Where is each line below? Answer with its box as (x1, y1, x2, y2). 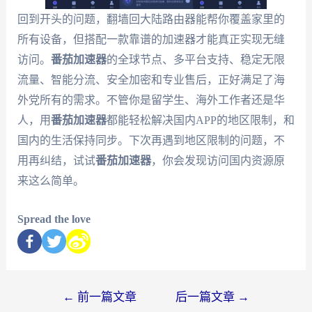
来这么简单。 (17, 175, 84, 187)
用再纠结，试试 (17, 155, 95, 167)
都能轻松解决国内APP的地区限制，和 (106, 114, 295, 127)
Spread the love (17, 212, 91, 225)
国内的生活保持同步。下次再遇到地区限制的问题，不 (17, 134, 285, 147)
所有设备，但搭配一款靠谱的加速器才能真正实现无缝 (17, 33, 285, 46)
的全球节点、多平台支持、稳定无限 (106, 54, 285, 66)
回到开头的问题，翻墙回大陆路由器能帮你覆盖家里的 (17, 13, 285, 26)
